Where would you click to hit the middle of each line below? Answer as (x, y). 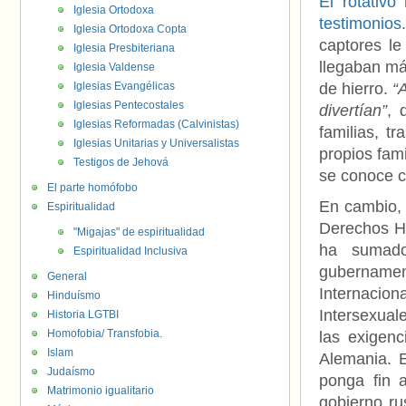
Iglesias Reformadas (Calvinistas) (156, 124)
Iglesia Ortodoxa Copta (130, 29)
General (67, 276)
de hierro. (356, 89)
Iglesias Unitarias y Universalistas (156, 143)
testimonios (360, 24)
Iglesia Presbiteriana (124, 48)
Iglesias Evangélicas (124, 86)
